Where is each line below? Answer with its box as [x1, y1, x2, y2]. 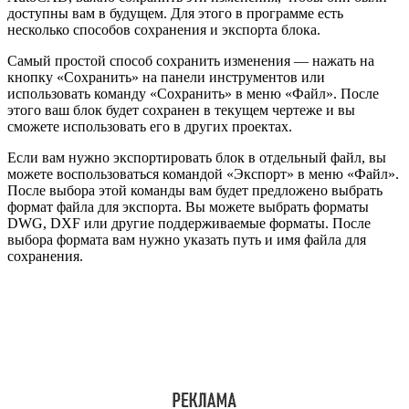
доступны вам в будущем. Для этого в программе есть [7, 5, 343, 21]
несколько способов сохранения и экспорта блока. [7, 21, 320, 37]
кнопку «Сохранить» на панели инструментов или [7, 68, 325, 85]
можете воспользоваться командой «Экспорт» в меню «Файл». [7, 165, 399, 182]
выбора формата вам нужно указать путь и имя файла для [7, 231, 366, 247]
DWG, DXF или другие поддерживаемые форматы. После [7, 215, 371, 231]
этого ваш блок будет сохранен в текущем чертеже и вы [7, 101, 355, 118]
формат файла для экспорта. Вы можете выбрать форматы [7, 198, 369, 215]
